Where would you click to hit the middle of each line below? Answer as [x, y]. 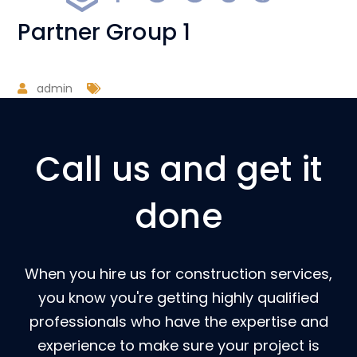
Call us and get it [178, 170]
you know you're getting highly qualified [178, 298]
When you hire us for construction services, [178, 274]
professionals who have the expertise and [178, 322]
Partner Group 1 [104, 33]
